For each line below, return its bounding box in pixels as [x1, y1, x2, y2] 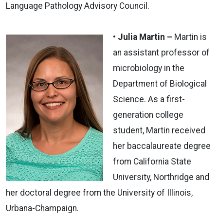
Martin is [174, 32, 207, 42]
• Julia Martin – [113, 32, 174, 42]
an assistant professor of [113, 47, 210, 57]
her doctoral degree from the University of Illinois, [6, 187, 193, 198]
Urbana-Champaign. [6, 203, 79, 213]
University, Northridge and [113, 172, 209, 182]
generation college [113, 109, 183, 120]
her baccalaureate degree [113, 141, 211, 151]
